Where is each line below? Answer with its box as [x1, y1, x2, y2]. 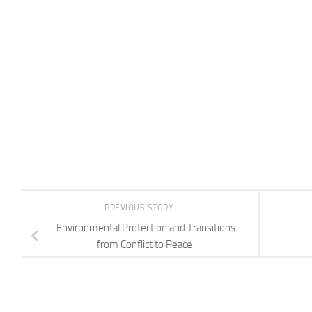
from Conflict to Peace [97, 237, 194, 251]
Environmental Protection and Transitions [56, 221, 235, 234]
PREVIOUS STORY [104, 202, 175, 212]
